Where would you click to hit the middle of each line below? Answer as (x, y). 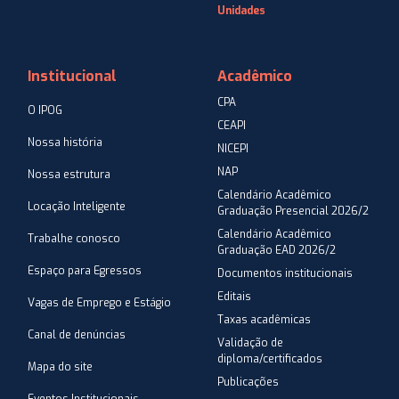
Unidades (241, 11)
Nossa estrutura (69, 175)
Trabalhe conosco (74, 239)
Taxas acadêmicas (264, 320)
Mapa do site (60, 367)
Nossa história (65, 143)
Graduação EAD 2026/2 (277, 251)
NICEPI (233, 149)
